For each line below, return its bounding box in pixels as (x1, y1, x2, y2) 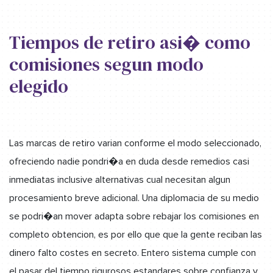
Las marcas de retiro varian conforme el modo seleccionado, (9, 136, 261, 149)
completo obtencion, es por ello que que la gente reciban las (9, 228, 262, 241)
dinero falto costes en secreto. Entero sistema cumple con (9, 246, 256, 259)
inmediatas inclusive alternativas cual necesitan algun (9, 173, 230, 186)
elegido (9, 73, 68, 99)
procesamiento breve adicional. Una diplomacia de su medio (9, 191, 259, 204)
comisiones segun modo (9, 51, 204, 77)
